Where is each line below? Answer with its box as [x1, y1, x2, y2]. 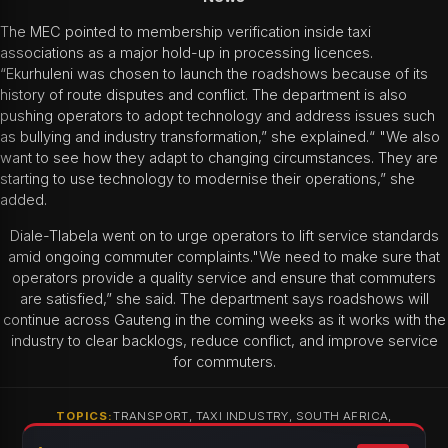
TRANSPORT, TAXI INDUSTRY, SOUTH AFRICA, [113, 409, 392, 424]
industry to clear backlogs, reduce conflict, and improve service [10, 331, 438, 350]
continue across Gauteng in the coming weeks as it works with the [2, 310, 446, 329]
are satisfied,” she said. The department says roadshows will [19, 289, 429, 308]
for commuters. [172, 352, 276, 371]
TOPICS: [56, 409, 114, 424]
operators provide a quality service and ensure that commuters [12, 268, 436, 287]
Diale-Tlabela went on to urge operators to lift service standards [9, 226, 439, 245]
